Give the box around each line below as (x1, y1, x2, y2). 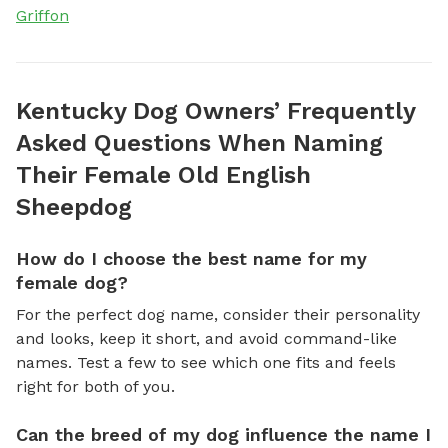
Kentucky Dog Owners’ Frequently (16, 96, 415, 125)
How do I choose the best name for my (16, 247, 367, 269)
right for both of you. (16, 376, 175, 396)
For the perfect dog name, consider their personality (16, 304, 420, 324)
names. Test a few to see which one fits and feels (16, 352, 396, 372)
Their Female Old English (16, 160, 311, 189)
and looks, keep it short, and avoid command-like (16, 328, 397, 348)
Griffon (16, 5, 69, 25)
